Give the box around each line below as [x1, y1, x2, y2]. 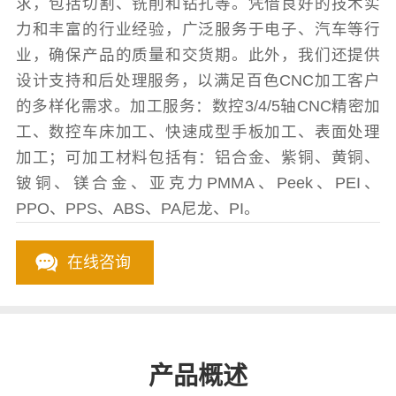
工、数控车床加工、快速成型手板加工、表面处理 [15, 123, 381, 141]
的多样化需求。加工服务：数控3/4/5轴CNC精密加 [15, 97, 381, 116]
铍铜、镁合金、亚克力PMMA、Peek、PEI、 [15, 174, 381, 193]
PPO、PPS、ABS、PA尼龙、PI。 [15, 200, 260, 218]
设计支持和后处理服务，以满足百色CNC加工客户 [15, 72, 381, 90]
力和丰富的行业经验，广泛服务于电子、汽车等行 [15, 20, 381, 39]
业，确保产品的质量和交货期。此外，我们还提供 [15, 46, 381, 65]
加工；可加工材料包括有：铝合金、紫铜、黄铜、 [15, 148, 381, 167]
